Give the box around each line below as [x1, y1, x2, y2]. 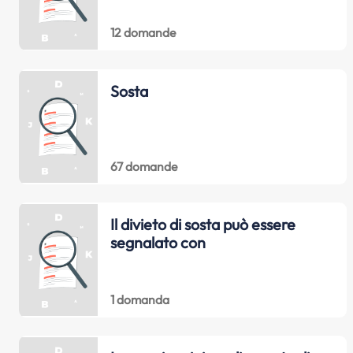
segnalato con [110, 232, 206, 253]
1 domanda [110, 291, 169, 307]
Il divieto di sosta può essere [110, 214, 295, 235]
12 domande [110, 24, 176, 41]
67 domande [110, 158, 177, 174]
